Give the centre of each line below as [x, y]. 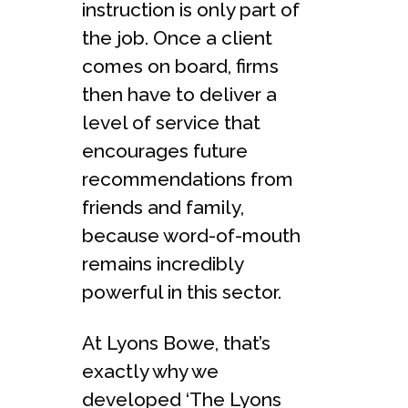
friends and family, [163, 207]
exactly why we [150, 371]
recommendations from [188, 178]
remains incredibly [163, 263]
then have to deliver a [179, 94]
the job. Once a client [177, 37]
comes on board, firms [180, 66]
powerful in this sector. [182, 291]
